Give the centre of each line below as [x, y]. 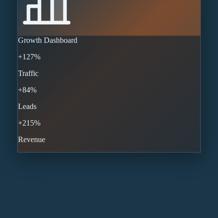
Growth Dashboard [47, 40]
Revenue [31, 140]
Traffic [28, 73]
